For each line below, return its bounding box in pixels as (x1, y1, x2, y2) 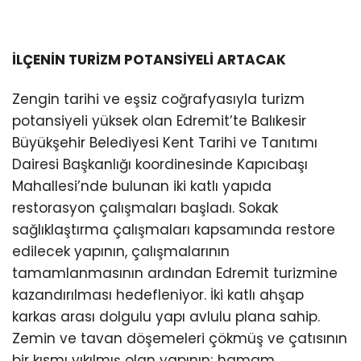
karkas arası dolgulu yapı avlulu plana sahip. (12, 306, 324, 326)
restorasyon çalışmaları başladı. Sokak (12, 197, 278, 218)
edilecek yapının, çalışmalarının (12, 241, 230, 261)
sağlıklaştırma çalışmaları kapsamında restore (12, 219, 335, 239)
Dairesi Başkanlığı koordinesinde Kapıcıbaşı (12, 154, 308, 174)
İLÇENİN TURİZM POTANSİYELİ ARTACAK (12, 49, 286, 69)
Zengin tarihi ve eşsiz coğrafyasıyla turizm (12, 89, 305, 109)
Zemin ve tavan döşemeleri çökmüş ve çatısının (12, 328, 347, 348)
